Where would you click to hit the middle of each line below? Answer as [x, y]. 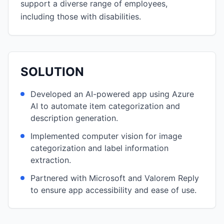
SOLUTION [52, 72]
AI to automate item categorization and [105, 106]
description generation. [74, 118]
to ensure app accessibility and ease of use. [113, 190]
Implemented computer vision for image [106, 136]
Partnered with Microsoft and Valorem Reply [115, 178]
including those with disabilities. [81, 16]
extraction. [51, 160]
